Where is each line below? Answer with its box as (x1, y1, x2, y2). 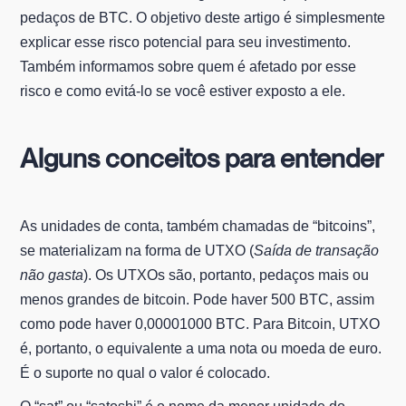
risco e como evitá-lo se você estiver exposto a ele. (20, 82, 346, 99)
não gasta (20, 266, 84, 283)
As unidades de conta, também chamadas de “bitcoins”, (20, 217, 376, 234)
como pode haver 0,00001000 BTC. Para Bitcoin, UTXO (20, 315, 381, 332)
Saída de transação (254, 242, 380, 258)
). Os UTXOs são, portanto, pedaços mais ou (83, 266, 370, 283)
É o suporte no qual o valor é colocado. (20, 364, 271, 381)
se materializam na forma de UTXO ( (20, 242, 255, 258)
